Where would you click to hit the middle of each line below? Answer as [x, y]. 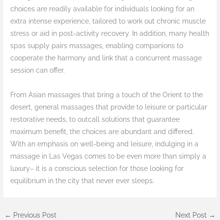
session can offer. [38, 70]
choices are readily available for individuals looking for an [103, 9]
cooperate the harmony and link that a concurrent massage [106, 58]
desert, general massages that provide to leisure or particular [109, 107]
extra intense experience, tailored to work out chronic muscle [108, 21]
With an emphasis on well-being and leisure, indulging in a [105, 144]
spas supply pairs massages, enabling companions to [97, 46]
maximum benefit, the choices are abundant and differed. [102, 132]
